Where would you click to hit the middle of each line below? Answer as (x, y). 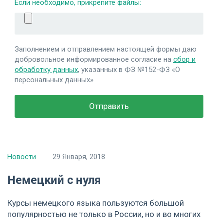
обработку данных (46, 69)
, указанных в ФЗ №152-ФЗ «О (129, 69)
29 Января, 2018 (79, 156)
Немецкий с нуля (54, 179)
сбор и (184, 59)
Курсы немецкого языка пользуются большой (96, 203)
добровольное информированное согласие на (94, 59)
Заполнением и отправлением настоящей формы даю (106, 49)
